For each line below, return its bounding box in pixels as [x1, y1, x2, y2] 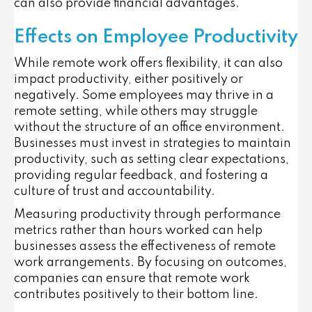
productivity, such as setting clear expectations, [14, 153, 289, 166]
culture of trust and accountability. [14, 185, 215, 198]
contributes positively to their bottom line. [14, 288, 258, 301]
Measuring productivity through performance [14, 208, 281, 221]
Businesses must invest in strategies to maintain [14, 136, 291, 150]
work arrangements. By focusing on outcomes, [14, 256, 287, 269]
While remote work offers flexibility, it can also [14, 56, 283, 70]
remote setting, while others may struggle [14, 104, 258, 118]
